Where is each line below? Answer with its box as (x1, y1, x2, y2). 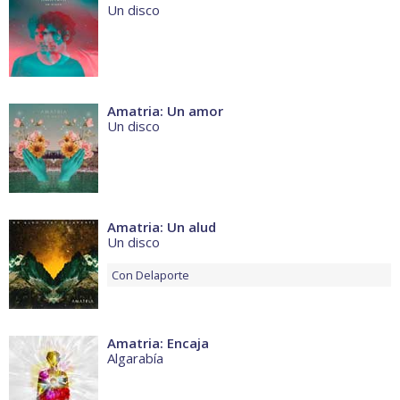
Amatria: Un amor (107, 102, 223, 121)
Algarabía (107, 349, 163, 368)
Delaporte (136, 267, 189, 284)
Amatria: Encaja (107, 334, 209, 353)
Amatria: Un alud (107, 218, 216, 237)
